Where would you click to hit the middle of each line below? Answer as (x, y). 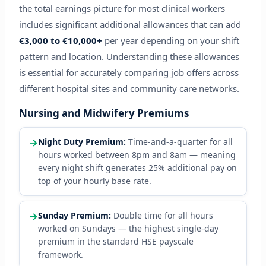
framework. (60, 255)
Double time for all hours (162, 216)
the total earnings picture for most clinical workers (122, 9)
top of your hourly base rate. (94, 181)
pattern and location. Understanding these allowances (129, 57)
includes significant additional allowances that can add (130, 25)
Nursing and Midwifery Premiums (104, 113)
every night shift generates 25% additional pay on (137, 168)
